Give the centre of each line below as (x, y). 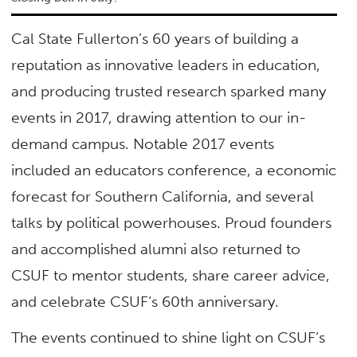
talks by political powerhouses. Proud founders (172, 223)
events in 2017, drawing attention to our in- (159, 118)
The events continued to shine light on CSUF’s (169, 338)
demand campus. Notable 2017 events (143, 144)
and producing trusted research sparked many (169, 91)
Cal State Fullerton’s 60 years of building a (155, 39)
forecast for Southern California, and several (163, 196)
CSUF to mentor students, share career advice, (171, 275)
